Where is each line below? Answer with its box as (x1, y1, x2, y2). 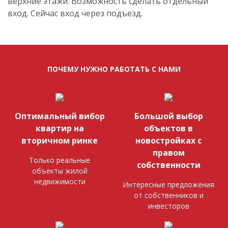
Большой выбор (134, 110, 203, 122)
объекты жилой (32, 165, 88, 176)
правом (152, 147, 185, 158)
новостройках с (135, 134, 202, 146)
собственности (136, 159, 201, 170)
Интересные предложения (123, 179, 214, 189)
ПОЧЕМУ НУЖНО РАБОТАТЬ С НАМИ (47, 64, 181, 74)
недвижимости (34, 176, 85, 186)
